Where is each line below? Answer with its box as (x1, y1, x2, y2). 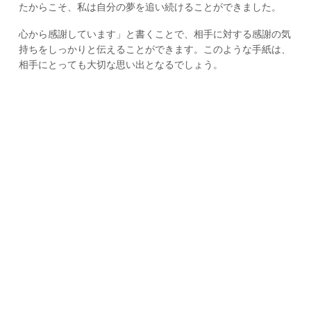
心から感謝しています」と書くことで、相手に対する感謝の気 (18, 28, 291, 40)
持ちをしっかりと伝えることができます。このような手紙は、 (18, 43, 291, 55)
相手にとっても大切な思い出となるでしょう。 (18, 58, 223, 70)
